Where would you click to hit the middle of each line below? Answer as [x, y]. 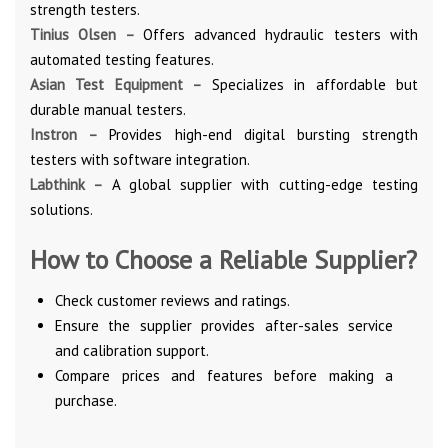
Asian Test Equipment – [116, 84]
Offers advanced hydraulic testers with [280, 34]
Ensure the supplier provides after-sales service [224, 325]
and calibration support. [132, 350]
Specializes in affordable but [310, 84]
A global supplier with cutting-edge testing [265, 184]
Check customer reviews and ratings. [172, 300]
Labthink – [71, 184]
